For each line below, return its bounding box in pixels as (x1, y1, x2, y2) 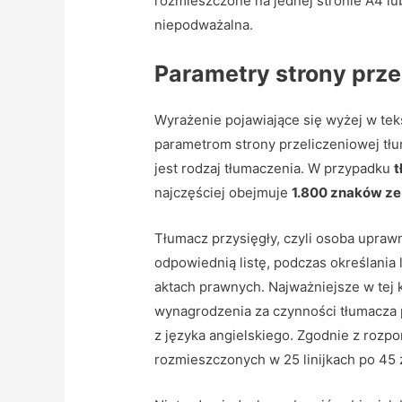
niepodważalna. (154, 15, 254, 33)
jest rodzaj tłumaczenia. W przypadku (154, 159, 395, 177)
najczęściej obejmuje (154, 183, 293, 201)
